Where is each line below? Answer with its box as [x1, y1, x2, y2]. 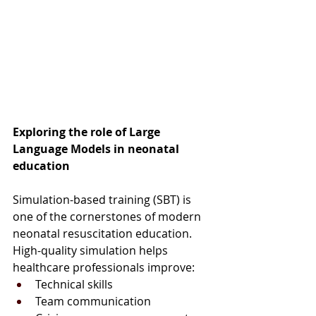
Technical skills [35, 276, 113, 292]
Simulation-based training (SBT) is [13, 191, 194, 207]
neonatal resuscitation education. [13, 225, 195, 241]
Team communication [35, 293, 151, 309]
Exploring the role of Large [13, 123, 163, 140]
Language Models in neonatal [13, 140, 182, 157]
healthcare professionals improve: [13, 259, 195, 275]
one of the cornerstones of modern [13, 208, 204, 224]
